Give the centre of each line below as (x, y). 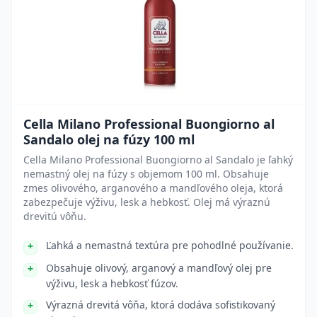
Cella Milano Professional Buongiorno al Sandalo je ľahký (158, 160)
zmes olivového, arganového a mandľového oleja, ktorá (153, 188)
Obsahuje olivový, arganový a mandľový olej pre (159, 268)
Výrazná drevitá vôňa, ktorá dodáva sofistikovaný (161, 305)
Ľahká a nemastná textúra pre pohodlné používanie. (170, 245)
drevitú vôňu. (55, 216)
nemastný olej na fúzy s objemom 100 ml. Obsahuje (146, 174)
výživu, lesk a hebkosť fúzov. (112, 283)
